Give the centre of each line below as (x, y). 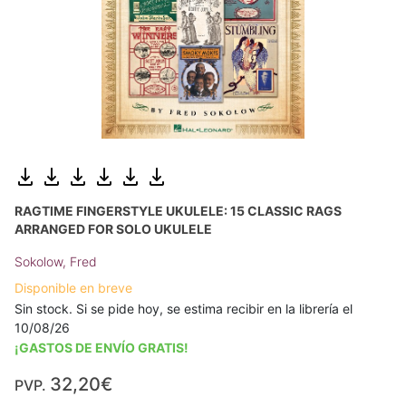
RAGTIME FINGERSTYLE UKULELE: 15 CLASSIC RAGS (178, 210)
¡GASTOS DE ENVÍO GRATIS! (101, 347)
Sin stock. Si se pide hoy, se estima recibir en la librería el (184, 308)
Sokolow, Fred (56, 261)
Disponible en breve (73, 287)
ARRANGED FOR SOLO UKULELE (113, 228)
